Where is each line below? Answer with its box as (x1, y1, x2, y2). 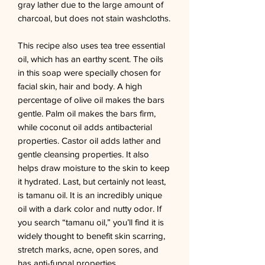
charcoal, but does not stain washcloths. (18, 12, 170, 23)
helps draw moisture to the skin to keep (18, 162, 170, 173)
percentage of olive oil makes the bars (18, 94, 164, 105)
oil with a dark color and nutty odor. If (18, 203, 161, 214)
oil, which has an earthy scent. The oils (18, 53, 163, 64)
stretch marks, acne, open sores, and (18, 244, 159, 254)
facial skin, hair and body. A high (18, 80, 142, 91)
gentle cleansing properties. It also (18, 148, 149, 159)
